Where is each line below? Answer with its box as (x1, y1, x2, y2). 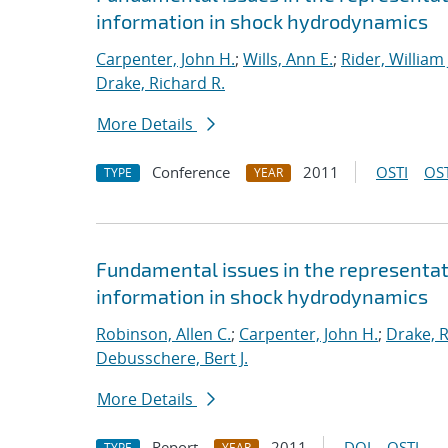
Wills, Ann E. (243, 48, 333, 70)
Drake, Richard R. (96, 72, 225, 94)
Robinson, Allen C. (96, 323, 231, 345)
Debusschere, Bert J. (96, 347, 248, 369)
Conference (152, 162, 230, 182)
